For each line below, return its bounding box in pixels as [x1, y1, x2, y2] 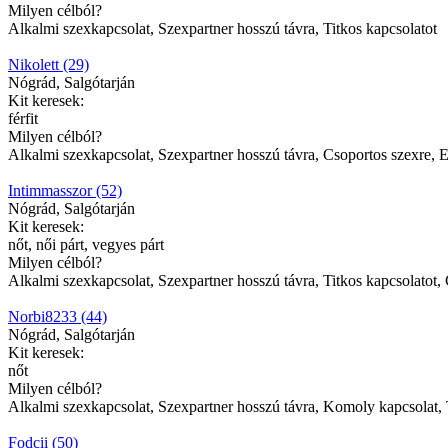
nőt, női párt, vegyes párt [8, 235, 164, 253]
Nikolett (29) [8, 55, 89, 73]
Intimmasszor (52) [8, 181, 122, 199]
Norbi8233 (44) [8, 307, 107, 325]
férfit [8, 109, 38, 127]
